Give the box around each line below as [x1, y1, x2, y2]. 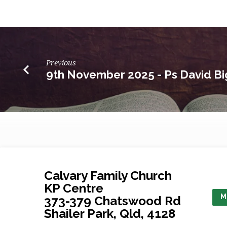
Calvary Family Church [44, 168, 172, 183]
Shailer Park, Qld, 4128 [44, 206, 175, 221]
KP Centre [44, 181, 103, 196]
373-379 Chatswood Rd [44, 194, 181, 209]
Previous [46, 58, 77, 68]
